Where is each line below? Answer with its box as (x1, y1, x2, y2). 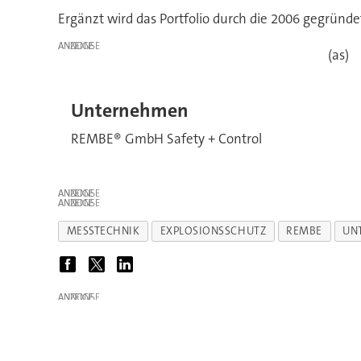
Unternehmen (70, 98, 189, 123)
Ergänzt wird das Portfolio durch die (57, 9, 271, 27)
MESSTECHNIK (66, 224, 140, 239)
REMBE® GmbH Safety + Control (70, 130, 262, 148)
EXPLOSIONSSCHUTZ (160, 224, 267, 239)
